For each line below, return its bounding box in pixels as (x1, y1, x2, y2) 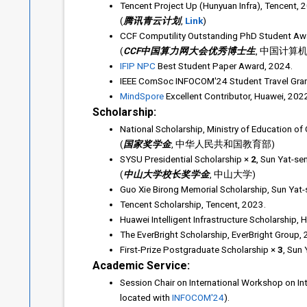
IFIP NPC (119, 60, 156, 71)
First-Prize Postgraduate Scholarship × (119, 244, 278, 255)
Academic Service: (92, 259, 190, 272)
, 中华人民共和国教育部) (171, 138, 275, 149)
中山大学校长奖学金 (123, 169, 210, 180)
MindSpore (119, 90, 164, 101)
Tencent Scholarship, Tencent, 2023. (119, 199, 266, 210)
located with (119, 292, 172, 303)
